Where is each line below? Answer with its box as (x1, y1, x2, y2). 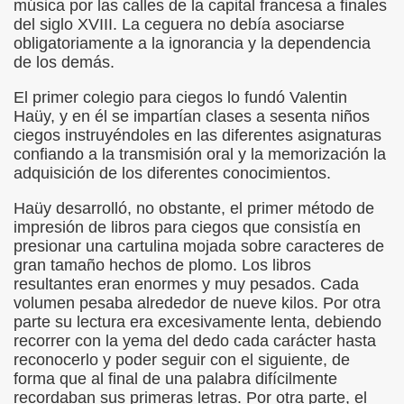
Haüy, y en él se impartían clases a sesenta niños (14, 107, 370, 125)
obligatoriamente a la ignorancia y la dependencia (14, 34, 371, 52)
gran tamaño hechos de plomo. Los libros (14, 256, 311, 274)
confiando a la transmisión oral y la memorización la (14, 145, 386, 163)
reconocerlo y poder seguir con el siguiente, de (14, 351, 350, 369)
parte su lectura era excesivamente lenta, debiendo (14, 313, 381, 331)
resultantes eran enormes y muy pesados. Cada (14, 275, 359, 293)
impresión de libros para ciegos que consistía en (14, 218, 361, 236)
